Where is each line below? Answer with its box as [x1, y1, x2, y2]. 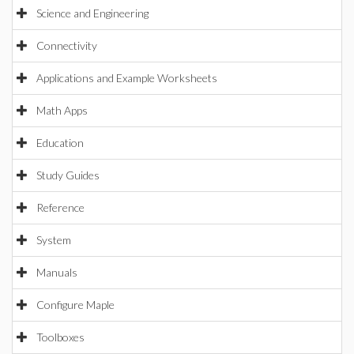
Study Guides [36, 168, 100, 182]
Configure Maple [36, 298, 115, 311]
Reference [36, 201, 85, 214]
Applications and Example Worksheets [36, 71, 217, 85]
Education [36, 136, 84, 149]
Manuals [36, 265, 77, 279]
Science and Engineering [36, 6, 149, 20]
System [36, 233, 71, 247]
